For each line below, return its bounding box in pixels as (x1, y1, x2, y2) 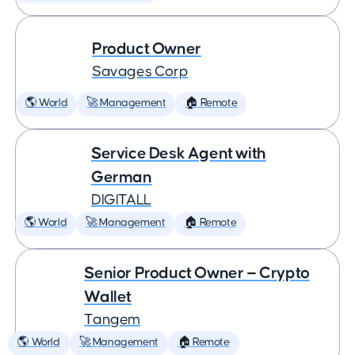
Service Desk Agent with (90, 145, 266, 162)
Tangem (84, 312, 140, 327)
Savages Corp (92, 64, 189, 79)
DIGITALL (90, 193, 151, 208)
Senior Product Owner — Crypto (84, 265, 310, 281)
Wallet (84, 288, 132, 305)
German (90, 169, 152, 185)
